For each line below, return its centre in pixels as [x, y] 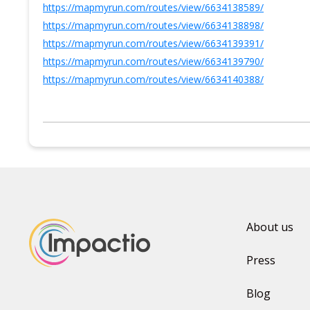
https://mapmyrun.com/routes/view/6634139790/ [153, 61]
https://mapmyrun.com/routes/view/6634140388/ [153, 79]
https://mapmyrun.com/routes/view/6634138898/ [153, 25]
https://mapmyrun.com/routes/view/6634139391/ [153, 43]
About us [270, 227]
